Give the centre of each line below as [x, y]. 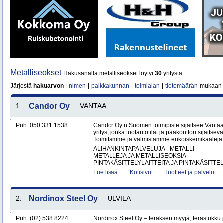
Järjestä [22, 86]
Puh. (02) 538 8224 [42, 218]
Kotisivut [141, 172]
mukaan [210, 86]
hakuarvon [49, 86]
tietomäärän [181, 86]
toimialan [147, 86]
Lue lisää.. [107, 172]
